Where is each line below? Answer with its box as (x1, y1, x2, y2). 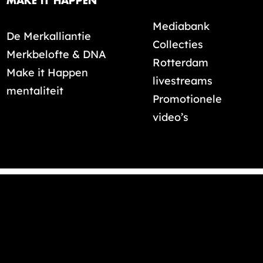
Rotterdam (153, 56, 208, 69)
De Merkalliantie (6, 29, 91, 43)
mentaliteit (6, 84, 63, 97)
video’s (153, 110, 188, 124)
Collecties (153, 38, 203, 51)
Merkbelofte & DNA (6, 48, 106, 61)
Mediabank (153, 19, 210, 33)
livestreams (153, 74, 213, 87)
